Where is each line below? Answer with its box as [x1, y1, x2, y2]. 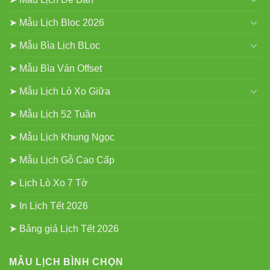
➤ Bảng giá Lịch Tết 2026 [9, 223, 119, 234]
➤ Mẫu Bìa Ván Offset [9, 63, 102, 74]
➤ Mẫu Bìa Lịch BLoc [9, 40, 100, 51]
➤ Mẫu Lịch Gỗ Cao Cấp [9, 154, 115, 165]
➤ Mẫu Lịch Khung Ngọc [9, 131, 115, 142]
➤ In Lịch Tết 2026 [9, 200, 88, 211]
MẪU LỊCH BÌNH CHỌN [9, 256, 124, 267]
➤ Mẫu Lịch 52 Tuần [9, 108, 96, 119]
